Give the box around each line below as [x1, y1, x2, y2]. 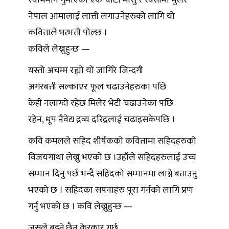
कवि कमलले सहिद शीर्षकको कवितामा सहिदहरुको [28, 133, 196, 149]
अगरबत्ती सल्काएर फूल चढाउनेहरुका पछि [28, 79, 169, 95]
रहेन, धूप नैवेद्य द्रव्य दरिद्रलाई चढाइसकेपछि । [28, 112, 177, 128]
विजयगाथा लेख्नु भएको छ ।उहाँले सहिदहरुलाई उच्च [28, 150, 196, 166]
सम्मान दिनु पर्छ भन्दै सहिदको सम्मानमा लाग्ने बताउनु [28, 166, 197, 182]
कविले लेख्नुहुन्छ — [28, 41, 90, 57]
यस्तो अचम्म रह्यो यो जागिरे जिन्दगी [28, 63, 145, 79]
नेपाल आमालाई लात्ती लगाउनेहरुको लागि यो [28, 9, 175, 25]
